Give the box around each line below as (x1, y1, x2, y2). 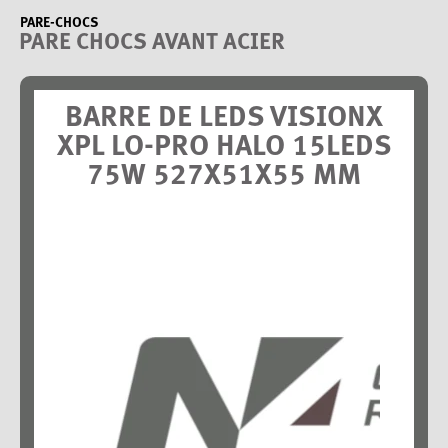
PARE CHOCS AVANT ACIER (19, 32, 285, 55)
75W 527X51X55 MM (87, 162, 361, 191)
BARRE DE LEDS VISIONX (65, 104, 383, 133)
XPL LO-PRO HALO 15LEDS (56, 133, 392, 162)
